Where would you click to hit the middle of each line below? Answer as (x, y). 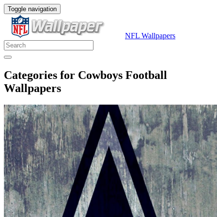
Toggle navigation (32, 9)
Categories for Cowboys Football (85, 75)
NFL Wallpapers (150, 36)
